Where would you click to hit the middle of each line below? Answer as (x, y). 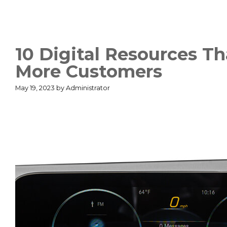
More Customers (89, 71)
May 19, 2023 (35, 88)
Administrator (88, 88)
